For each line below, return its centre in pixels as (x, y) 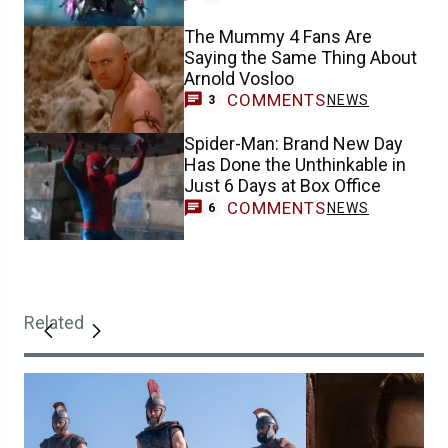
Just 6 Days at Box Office (282, 185)
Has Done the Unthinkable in (295, 164)
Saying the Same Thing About (300, 57)
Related (54, 323)
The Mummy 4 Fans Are (278, 36)
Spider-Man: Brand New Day (293, 143)
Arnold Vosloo (239, 78)
